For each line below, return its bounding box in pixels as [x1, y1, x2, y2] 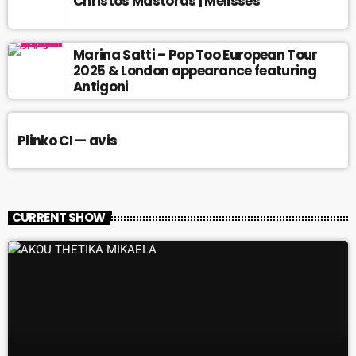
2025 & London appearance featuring [73, 61, 317, 81]
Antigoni [73, 77, 129, 97]
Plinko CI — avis [17, 131, 118, 151]
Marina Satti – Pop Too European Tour [73, 45, 318, 65]
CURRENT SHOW [11, 209, 106, 226]
